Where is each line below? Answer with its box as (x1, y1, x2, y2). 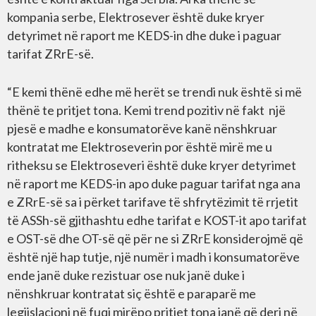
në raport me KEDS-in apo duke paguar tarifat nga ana (7, 176, 300, 191)
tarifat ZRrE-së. (7, 46, 94, 61)
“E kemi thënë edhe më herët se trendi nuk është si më (7, 84, 302, 99)
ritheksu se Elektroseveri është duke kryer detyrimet (7, 157, 296, 173)
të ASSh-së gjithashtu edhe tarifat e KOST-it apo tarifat (7, 212, 307, 228)
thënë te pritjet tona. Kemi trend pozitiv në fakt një (7, 102, 286, 118)
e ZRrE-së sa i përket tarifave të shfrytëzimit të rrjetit (7, 194, 298, 209)
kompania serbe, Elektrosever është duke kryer (7, 9, 265, 25)
